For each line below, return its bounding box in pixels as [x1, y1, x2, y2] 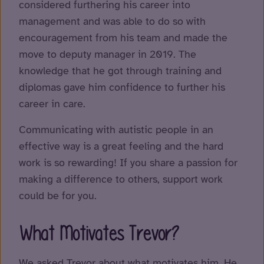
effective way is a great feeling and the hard [19, 140, 223, 153]
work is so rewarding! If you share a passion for [19, 156, 237, 170]
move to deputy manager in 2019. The [19, 48, 196, 61]
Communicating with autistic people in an [19, 123, 213, 137]
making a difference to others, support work [19, 173, 223, 186]
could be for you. [19, 189, 97, 203]
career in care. [19, 97, 85, 111]
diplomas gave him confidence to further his [19, 81, 225, 94]
